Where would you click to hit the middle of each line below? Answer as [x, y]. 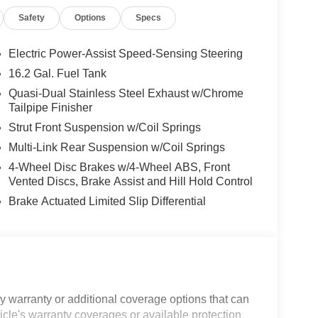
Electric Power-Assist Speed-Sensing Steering [125, 54]
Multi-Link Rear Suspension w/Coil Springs [116, 148]
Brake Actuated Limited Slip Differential [107, 202]
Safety [32, 18]
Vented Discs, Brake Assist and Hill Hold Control [130, 182]
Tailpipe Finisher [50, 108]
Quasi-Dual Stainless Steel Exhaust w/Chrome [126, 94]
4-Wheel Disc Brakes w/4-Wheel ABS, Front [119, 168]
